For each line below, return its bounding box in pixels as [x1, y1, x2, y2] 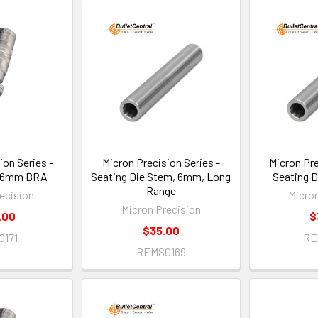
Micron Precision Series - [102, 155, 220, 170]
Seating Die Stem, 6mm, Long [91, 170, 231, 184]
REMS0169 [136, 245, 186, 259]
